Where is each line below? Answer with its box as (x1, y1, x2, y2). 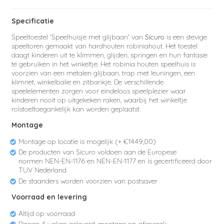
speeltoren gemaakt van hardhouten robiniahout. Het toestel (11, 41, 197, 50)
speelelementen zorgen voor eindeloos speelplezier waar (11, 86, 186, 95)
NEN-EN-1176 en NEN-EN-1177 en (45, 156, 145, 166)
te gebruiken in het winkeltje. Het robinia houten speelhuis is (11, 59, 195, 68)
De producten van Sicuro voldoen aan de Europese (18, 147, 176, 157)
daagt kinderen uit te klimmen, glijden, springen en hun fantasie (11, 50, 207, 59)
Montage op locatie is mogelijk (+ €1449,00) (18, 136, 156, 146)
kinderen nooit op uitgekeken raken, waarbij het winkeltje (11, 95, 187, 104)
